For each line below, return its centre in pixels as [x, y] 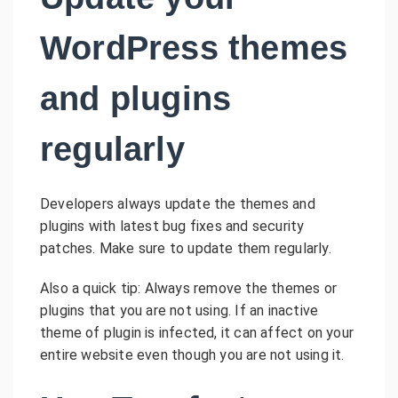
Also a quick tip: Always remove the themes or [189, 288]
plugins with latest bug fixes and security [172, 226]
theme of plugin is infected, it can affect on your [197, 332]
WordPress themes [194, 48]
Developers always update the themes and [178, 203]
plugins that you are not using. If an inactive [179, 310]
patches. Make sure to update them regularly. [186, 248]
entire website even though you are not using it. [192, 354]
